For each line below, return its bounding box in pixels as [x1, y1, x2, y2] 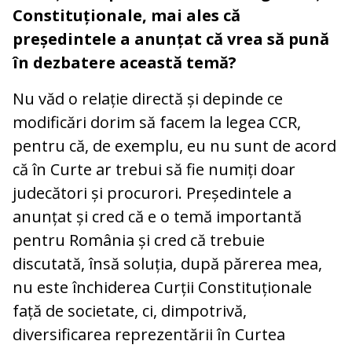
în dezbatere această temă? [13, 51, 236, 73]
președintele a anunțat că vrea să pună [13, 27, 329, 49]
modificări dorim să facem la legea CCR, [13, 111, 301, 133]
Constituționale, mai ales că [13, 4, 240, 26]
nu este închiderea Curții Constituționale [13, 276, 312, 298]
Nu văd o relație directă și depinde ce [13, 87, 283, 109]
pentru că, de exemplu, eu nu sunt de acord [13, 134, 336, 156]
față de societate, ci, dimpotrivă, [13, 299, 247, 321]
